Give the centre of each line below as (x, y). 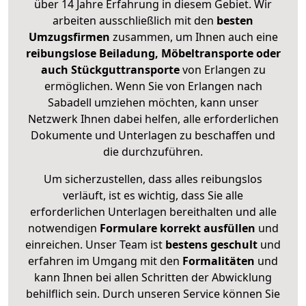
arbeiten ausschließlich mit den (135, 21)
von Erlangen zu (224, 70)
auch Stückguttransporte (111, 70)
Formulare (128, 228)
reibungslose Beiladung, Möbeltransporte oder (153, 54)
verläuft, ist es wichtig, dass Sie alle (153, 196)
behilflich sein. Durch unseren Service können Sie (153, 294)
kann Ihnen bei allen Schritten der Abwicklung (153, 278)
